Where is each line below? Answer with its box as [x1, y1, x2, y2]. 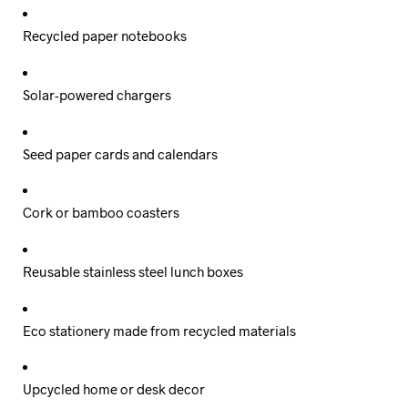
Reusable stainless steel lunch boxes [23, 262, 243, 280]
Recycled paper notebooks [23, 27, 187, 45]
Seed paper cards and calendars [23, 145, 218, 162]
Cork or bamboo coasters [23, 204, 179, 221]
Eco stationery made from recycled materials [23, 321, 296, 339]
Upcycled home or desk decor [23, 381, 205, 398]
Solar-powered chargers [23, 86, 171, 103]
